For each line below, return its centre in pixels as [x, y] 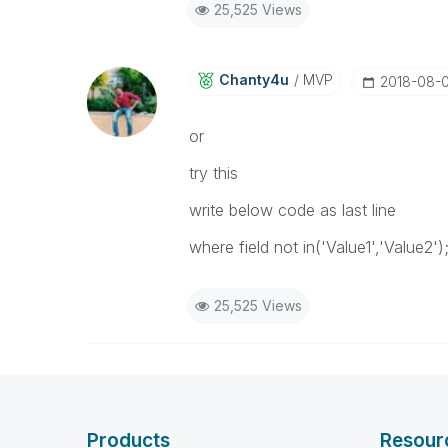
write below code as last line [292, 210]
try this [213, 173]
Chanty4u [253, 79]
